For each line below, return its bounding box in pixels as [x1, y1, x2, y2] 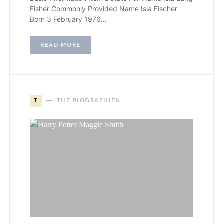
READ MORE [40, 41, 81, 49]
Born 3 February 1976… [30, 15, 107, 23]
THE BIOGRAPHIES [56, 97, 120, 104]
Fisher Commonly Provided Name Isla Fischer [30, 4, 177, 13]
